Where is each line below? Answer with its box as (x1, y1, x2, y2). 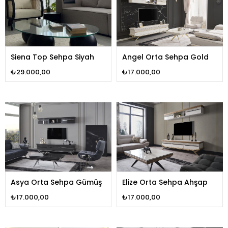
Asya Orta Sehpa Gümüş (11, 177, 102, 187)
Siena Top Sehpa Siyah (11, 51, 94, 62)
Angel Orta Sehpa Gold (122, 51, 209, 62)
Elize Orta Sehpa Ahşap (122, 177, 208, 187)
